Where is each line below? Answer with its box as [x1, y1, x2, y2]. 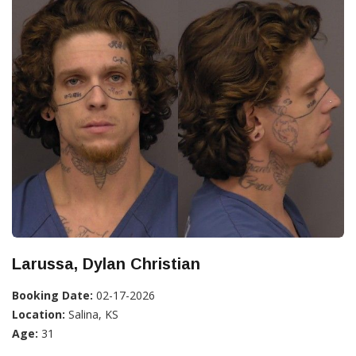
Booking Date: [12, 287, 93, 303]
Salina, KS [65, 306, 118, 322]
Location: [12, 306, 65, 322]
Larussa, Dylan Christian [12, 254, 200, 273]
